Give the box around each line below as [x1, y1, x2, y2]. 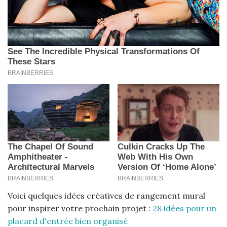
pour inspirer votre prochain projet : [8, 203, 153, 214]
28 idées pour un [153, 203, 216, 214]
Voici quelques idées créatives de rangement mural [8, 191, 205, 201]
